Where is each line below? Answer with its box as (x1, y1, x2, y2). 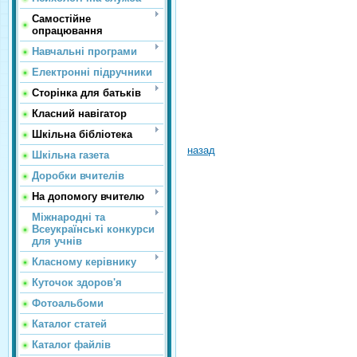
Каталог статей (32, 318, 107, 330)
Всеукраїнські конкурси (32, 223, 155, 235)
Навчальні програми (32, 45, 137, 57)
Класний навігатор (32, 108, 127, 120)
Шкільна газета (32, 149, 109, 161)
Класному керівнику (32, 256, 136, 268)
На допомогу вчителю (32, 190, 144, 202)
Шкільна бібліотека (32, 128, 132, 140)
